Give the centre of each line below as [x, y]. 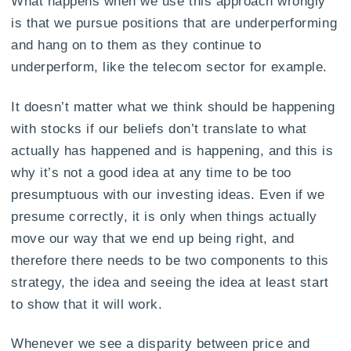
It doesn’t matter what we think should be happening [173, 106]
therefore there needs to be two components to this [170, 260]
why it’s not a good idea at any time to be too [151, 172]
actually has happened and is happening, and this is [172, 150]
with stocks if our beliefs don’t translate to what [159, 128]
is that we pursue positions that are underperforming [174, 22]
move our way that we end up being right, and [153, 238]
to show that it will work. [87, 304]
